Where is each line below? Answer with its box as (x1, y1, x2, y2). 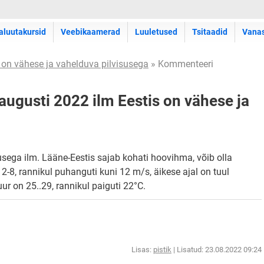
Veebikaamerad (61, 27, 120, 37)
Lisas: (131, 245, 153, 254)
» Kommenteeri (148, 58, 213, 70)
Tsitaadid (192, 27, 227, 37)
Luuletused (135, 27, 177, 37)
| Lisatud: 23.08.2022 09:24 (171, 245, 262, 254)
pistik (153, 245, 171, 254)
